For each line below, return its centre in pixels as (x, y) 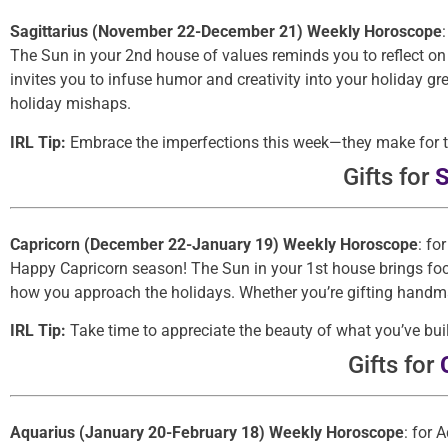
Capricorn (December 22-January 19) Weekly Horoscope (214, 244)
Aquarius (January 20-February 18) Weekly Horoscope (207, 432)
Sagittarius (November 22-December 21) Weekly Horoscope (226, 32)
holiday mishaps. (70, 104)
